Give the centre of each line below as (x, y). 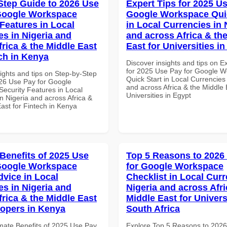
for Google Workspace (175, 166)
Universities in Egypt (159, 95)
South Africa (153, 209)
